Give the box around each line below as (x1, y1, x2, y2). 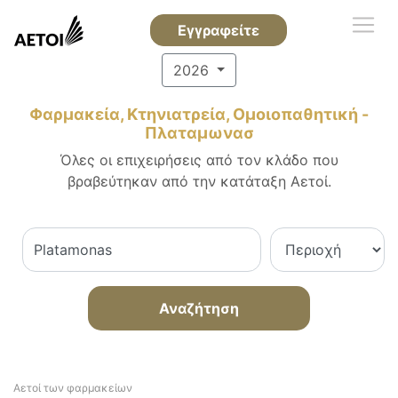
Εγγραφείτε (177, 21, 259, 39)
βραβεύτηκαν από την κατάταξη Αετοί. (67, 172, 331, 190)
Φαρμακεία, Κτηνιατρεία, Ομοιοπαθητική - (29, 105, 369, 123)
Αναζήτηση (159, 299, 239, 317)
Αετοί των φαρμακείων (13, 381, 132, 394)
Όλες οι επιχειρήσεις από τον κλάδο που (60, 151, 338, 169)
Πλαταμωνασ (144, 123, 254, 142)
